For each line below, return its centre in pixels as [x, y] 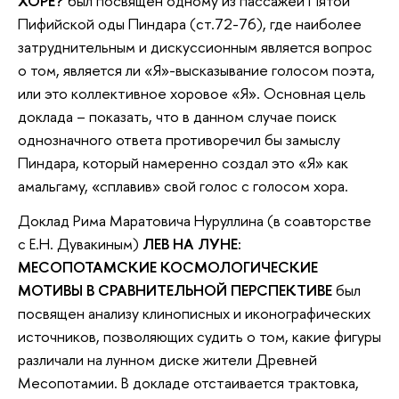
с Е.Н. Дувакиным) [80, 244]
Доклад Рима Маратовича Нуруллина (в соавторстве [195, 221]
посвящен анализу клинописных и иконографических [194, 313]
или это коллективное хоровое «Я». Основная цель [192, 93]
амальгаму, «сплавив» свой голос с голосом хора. [183, 185]
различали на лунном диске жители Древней [167, 360]
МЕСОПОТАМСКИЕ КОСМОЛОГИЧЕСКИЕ [168, 267]
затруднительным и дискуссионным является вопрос [195, 46]
